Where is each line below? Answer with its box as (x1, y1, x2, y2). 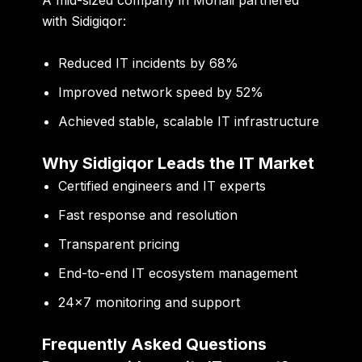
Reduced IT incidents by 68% (58, 54, 239, 71)
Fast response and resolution (58, 206, 238, 223)
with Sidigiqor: (42, 12, 127, 29)
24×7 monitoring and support (58, 293, 241, 310)
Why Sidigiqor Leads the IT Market (42, 153, 315, 173)
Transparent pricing (58, 235, 180, 252)
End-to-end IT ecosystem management (58, 264, 298, 281)
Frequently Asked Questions (42, 334, 267, 354)
